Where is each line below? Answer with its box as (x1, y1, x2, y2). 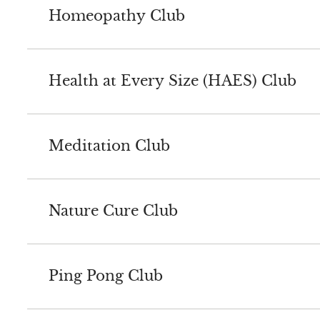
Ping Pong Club (48, 267, 163, 285)
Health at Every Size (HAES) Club (48, 72, 296, 90)
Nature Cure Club (48, 202, 178, 220)
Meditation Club (48, 137, 170, 155)
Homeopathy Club (48, 7, 185, 25)
